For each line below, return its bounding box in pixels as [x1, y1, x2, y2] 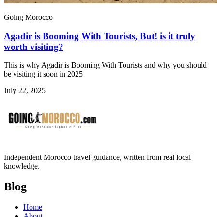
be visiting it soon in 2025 [4, 70, 83, 78]
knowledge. [4, 162, 40, 170]
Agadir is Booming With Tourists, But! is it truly [4, 31, 195, 41]
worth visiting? [4, 41, 63, 52]
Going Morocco [4, 13, 53, 21]
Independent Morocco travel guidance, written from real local [4, 153, 191, 162]
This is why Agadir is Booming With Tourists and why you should [4, 61, 207, 70]
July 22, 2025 [4, 86, 46, 95]
